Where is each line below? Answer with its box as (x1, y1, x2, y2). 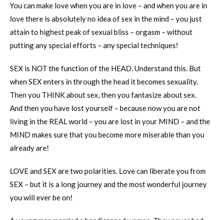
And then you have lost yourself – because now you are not (10, 103, 200, 112)
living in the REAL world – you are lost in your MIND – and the (10, 116, 210, 126)
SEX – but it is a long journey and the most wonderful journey (10, 179, 207, 189)
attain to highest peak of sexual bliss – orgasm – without (10, 27, 192, 36)
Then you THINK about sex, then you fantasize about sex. (10, 90, 196, 99)
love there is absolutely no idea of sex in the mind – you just (10, 14, 202, 23)
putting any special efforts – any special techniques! (10, 40, 178, 50)
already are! (10, 143, 49, 152)
